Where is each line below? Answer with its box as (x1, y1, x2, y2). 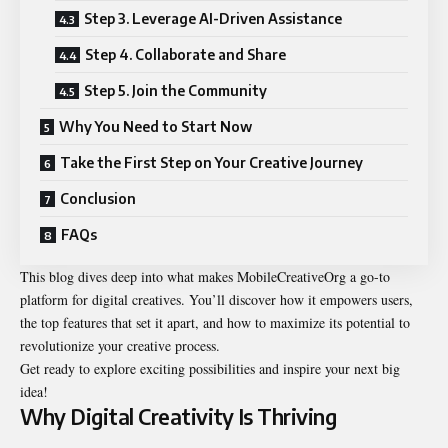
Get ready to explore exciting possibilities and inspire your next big (20, 359, 400, 379)
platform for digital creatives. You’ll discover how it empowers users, (20, 290, 413, 310)
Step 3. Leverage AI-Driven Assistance (84, 10, 342, 28)
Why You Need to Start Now (59, 118, 252, 136)
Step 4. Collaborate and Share (85, 46, 286, 64)
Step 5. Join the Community (84, 82, 267, 100)
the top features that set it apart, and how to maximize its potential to (20, 313, 410, 333)
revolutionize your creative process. (20, 336, 220, 356)
